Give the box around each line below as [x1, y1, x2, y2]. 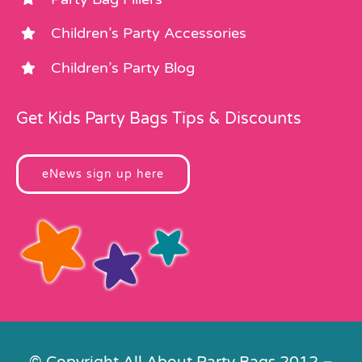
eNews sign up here [42, 167, 164, 182]
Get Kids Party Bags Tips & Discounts [16, 109, 301, 129]
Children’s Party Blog [51, 58, 196, 77]
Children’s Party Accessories [51, 24, 247, 43]
